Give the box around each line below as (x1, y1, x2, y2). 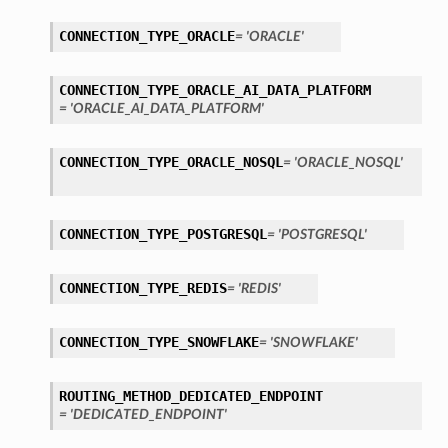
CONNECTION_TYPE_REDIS (58, 280, 227, 297)
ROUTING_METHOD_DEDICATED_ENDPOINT (58, 388, 323, 405)
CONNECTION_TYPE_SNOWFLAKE (58, 334, 259, 351)
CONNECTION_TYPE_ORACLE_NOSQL (58, 154, 283, 171)
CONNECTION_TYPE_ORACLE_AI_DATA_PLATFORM (58, 82, 371, 99)
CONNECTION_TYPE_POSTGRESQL (58, 226, 267, 243)
